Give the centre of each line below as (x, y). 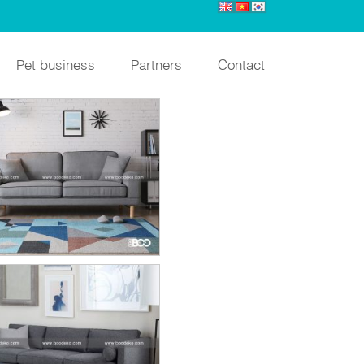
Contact (241, 64)
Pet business (56, 64)
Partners (156, 64)
